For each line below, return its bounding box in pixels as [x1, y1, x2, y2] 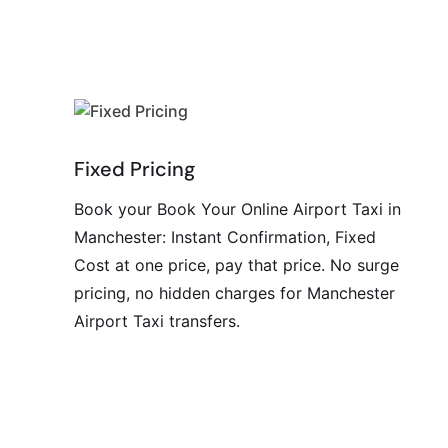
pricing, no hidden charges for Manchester [74, 283, 395, 303]
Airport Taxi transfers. [74, 311, 240, 331]
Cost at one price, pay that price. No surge [74, 255, 399, 275]
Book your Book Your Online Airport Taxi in [74, 199, 401, 219]
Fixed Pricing [74, 156, 195, 182]
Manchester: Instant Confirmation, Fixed [74, 227, 376, 247]
